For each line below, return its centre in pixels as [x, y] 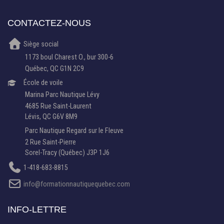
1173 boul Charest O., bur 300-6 [69, 57]
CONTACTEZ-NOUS [49, 23]
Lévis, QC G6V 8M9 [51, 117]
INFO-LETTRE [37, 209]
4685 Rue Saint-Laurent [58, 106]
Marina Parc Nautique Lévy [62, 95]
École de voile [43, 83]
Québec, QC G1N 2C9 [54, 69]
